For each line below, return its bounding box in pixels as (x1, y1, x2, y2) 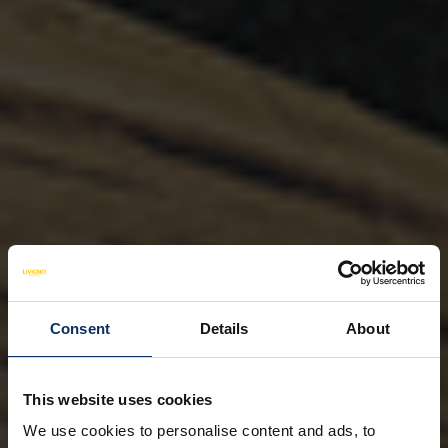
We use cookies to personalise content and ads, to (23, 422, 376, 439)
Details (199, 319, 249, 337)
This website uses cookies (23, 390, 213, 408)
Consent (50, 319, 110, 337)
